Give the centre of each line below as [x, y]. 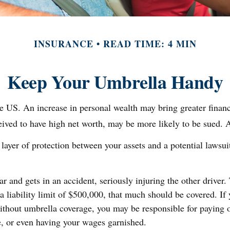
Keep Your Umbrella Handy [115, 81]
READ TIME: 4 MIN [150, 43]
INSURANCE [63, 43]
